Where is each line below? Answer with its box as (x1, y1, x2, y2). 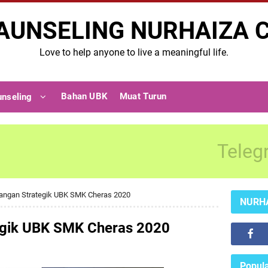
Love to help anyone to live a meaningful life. (39, 47, 229, 58)
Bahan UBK (61, 91, 108, 102)
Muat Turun (119, 91, 166, 102)
